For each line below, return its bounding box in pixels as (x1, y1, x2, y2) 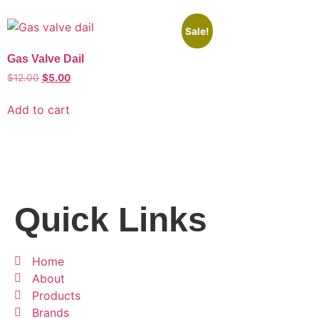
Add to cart (7, 102, 70, 117)
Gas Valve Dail (7, 52, 84, 65)
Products (32, 288, 80, 303)
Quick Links (14, 201, 207, 239)
